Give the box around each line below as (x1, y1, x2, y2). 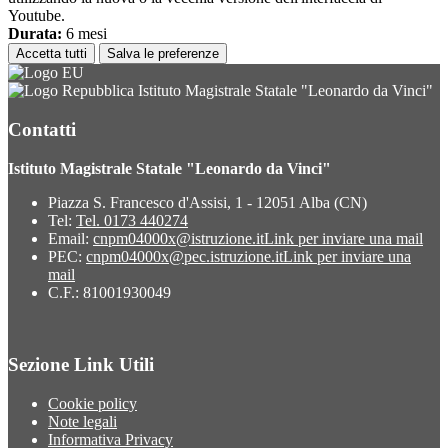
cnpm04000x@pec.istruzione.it (86, 247, 283, 265)
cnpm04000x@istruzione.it (93, 229, 264, 247)
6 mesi (62, 25, 107, 43)
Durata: (8, 25, 62, 43)
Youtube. (8, 7, 65, 25)
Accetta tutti (16, 46, 87, 62)
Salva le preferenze (107, 46, 219, 62)
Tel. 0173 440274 (76, 211, 188, 229)
